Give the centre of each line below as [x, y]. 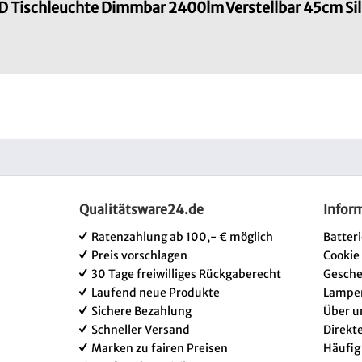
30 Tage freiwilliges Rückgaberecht [186, 274]
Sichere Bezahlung [141, 311]
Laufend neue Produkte [156, 293]
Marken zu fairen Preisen [160, 348]
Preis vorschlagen [139, 255]
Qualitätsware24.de [141, 209]
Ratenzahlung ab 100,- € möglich [182, 237]
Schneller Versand [141, 330]
